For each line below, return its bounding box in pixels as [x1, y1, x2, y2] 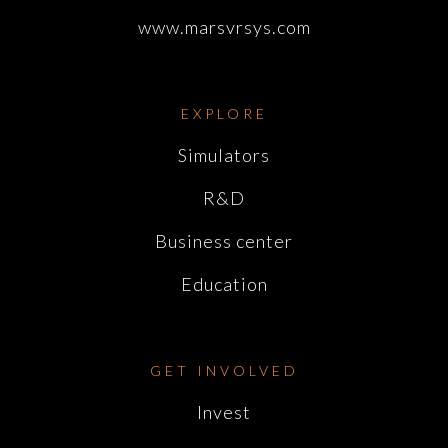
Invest [197, 401, 251, 423]
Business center [155, 230, 293, 252]
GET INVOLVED [149, 362, 299, 379]
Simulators [178, 144, 270, 166]
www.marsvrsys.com [137, 16, 311, 38]
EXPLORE [180, 105, 268, 122]
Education [180, 273, 268, 295]
